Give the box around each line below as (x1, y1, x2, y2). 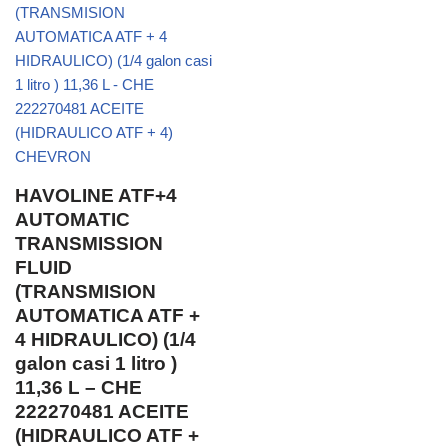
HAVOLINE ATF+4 (15, 184, 177, 206)
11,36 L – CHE (15, 376, 142, 398)
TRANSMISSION (15, 232, 163, 254)
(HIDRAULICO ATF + (15, 424, 199, 446)
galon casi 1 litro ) (15, 352, 177, 374)
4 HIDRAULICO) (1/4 (15, 328, 196, 350)
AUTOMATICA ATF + (15, 304, 200, 326)
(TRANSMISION (15, 280, 156, 302)
